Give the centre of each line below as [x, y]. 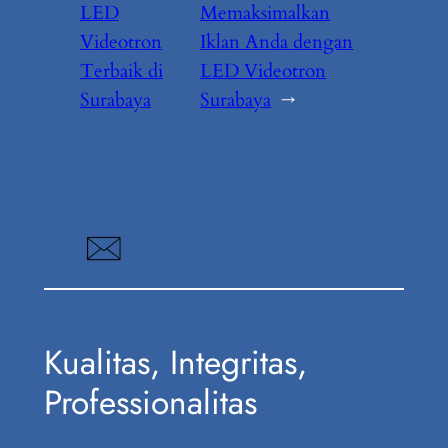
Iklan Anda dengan [277, 42]
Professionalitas [150, 403]
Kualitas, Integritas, [175, 363]
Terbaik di [121, 71]
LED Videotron [263, 71]
